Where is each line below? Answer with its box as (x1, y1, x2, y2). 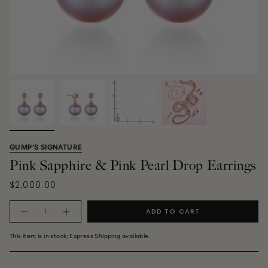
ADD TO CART (145, 206, 200, 216)
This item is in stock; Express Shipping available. (10, 231, 150, 240)
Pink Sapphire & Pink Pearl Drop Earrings (10, 157, 256, 173)
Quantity (9, 200, 39, 209)
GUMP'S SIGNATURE (10, 141, 83, 151)
